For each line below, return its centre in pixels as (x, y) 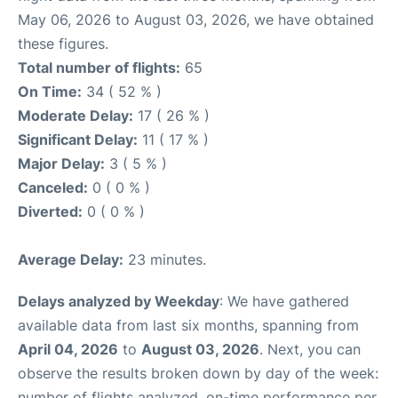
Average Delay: (71, 259)
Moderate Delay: (76, 115)
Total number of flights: (99, 67)
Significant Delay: (78, 139)
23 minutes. (165, 259)
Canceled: (53, 187)
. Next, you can (310, 349)
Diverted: (50, 211)
